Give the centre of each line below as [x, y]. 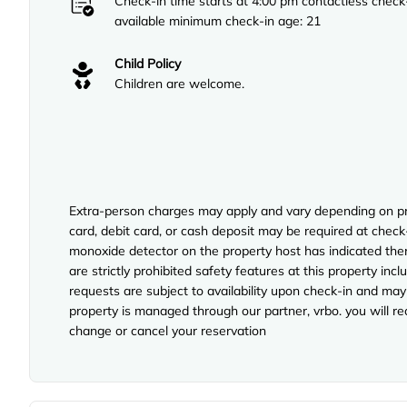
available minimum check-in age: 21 [218, 20]
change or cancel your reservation [168, 330]
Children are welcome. [179, 83]
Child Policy [148, 63]
